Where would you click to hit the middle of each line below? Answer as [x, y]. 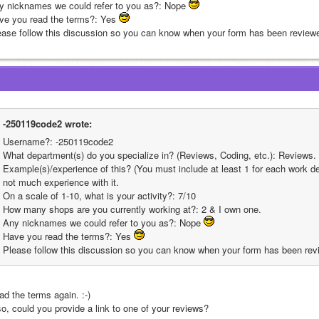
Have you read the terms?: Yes [68, 236]
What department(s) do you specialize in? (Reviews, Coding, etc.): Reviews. [159, 155]
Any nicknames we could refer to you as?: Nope [103, 223]
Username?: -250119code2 [58, 141]
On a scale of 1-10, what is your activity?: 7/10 [99, 195]
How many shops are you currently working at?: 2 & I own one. [132, 209]
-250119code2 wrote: [47, 124]
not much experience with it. [61, 182]
